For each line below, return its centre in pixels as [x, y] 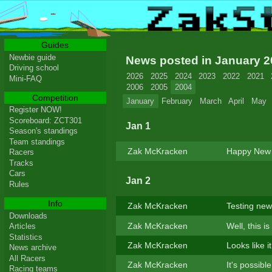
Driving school [34, 68]
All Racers [27, 258]
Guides [55, 45]
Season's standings [43, 131]
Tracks [21, 163]
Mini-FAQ [25, 78]
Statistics [25, 237]
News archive [32, 248]
